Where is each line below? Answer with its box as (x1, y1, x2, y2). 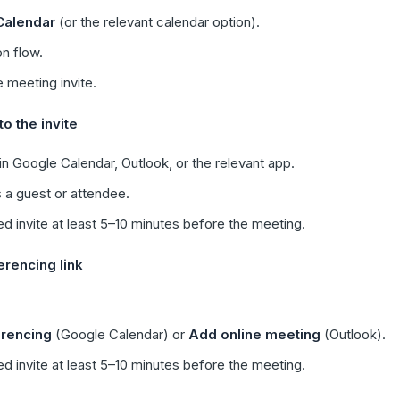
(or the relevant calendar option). (55, 13, 260, 30)
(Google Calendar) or (52, 326, 188, 343)
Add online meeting (188, 326, 321, 343)
